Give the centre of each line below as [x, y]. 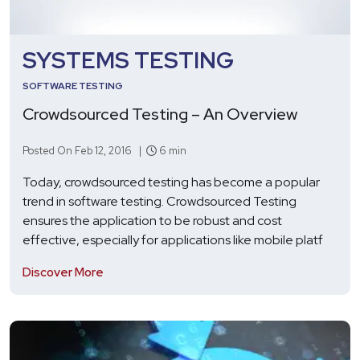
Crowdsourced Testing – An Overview [160, 114]
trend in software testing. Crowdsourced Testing [160, 201]
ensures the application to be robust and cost [152, 220]
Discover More [63, 272]
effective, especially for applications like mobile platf [173, 239]
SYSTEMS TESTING [128, 60]
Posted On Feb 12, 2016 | [84, 150]
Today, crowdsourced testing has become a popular [171, 182]
